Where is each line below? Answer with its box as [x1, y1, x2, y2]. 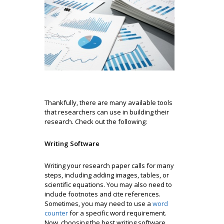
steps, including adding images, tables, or [44, 170, 169, 179]
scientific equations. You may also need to [44, 179, 172, 189]
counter [44, 208, 68, 217]
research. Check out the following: [44, 116, 147, 126]
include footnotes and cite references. [44, 189, 160, 198]
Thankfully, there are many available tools [44, 97, 172, 107]
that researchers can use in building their [44, 107, 169, 116]
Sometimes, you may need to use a [44, 198, 151, 208]
